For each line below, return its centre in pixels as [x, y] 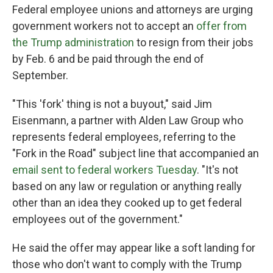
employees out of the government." [97, 219]
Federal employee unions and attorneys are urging [133, 9]
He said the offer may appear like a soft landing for [134, 248]
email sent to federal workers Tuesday [105, 170]
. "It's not [218, 170]
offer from [222, 26]
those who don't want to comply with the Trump [127, 264]
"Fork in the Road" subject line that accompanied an [136, 153]
